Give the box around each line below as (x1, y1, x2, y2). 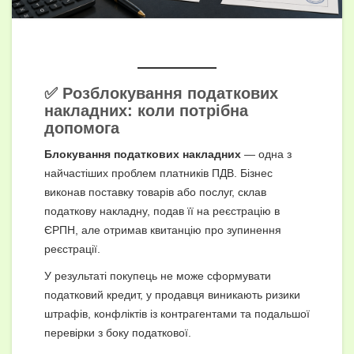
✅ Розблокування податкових (44, 84, 278, 102)
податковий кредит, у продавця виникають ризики (44, 288, 300, 301)
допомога (44, 119, 119, 137)
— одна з (241, 147, 292, 160)
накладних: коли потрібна (44, 101, 248, 119)
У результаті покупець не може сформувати (44, 269, 271, 282)
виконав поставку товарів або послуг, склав (44, 185, 266, 198)
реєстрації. (44, 242, 100, 255)
